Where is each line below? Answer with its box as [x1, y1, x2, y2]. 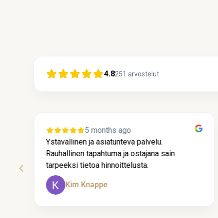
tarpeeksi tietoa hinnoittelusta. [45, 160, 148, 170]
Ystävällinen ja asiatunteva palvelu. [45, 137, 163, 146]
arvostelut [128, 70, 159, 78]
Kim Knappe [65, 180, 108, 189]
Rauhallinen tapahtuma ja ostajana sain [45, 148, 175, 158]
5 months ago [84, 125, 131, 135]
